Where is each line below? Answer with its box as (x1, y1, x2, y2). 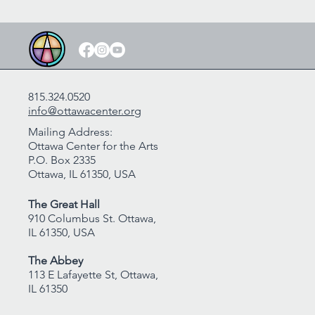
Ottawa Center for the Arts (28, 139, 158, 153)
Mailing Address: (28, 125, 112, 139)
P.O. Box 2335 (28, 153, 96, 167)
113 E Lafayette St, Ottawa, (28, 268, 158, 281)
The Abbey (28, 254, 83, 267)
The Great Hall (28, 198, 100, 211)
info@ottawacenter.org (28, 104, 141, 117)
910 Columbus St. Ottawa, (28, 212, 156, 225)
